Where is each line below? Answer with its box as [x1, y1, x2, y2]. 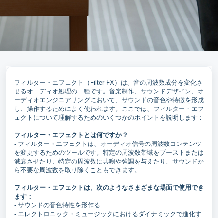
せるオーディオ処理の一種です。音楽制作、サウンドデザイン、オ [14, 88, 204, 95]
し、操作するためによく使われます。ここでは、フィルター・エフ [14, 105, 204, 112]
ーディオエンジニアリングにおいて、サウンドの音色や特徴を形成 [14, 96, 204, 104]
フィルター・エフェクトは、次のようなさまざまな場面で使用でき [14, 184, 204, 191]
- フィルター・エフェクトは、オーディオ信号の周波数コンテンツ [14, 140, 201, 147]
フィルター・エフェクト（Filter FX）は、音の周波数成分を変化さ [14, 79, 203, 86]
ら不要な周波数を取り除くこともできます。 [14, 166, 141, 174]
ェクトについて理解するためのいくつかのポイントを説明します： [14, 114, 204, 121]
